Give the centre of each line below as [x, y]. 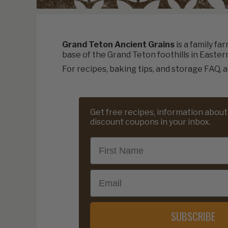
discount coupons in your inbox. [150, 122]
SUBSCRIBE [193, 216]
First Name [113, 142]
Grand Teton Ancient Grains [118, 45]
